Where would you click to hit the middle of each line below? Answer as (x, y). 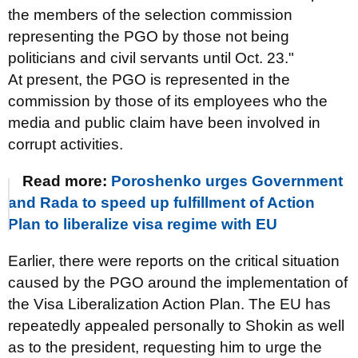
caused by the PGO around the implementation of (178, 282)
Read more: (67, 181)
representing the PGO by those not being (149, 36)
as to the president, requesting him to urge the (165, 347)
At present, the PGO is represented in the (149, 80)
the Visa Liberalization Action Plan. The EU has (169, 304)
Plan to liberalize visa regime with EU (143, 224)
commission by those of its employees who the (168, 101)
